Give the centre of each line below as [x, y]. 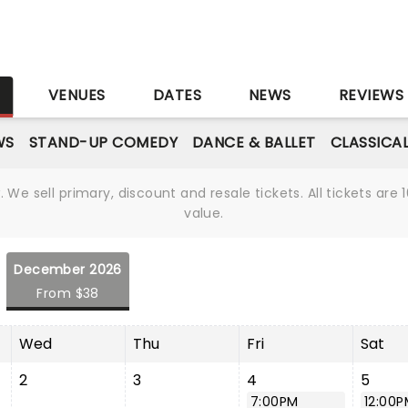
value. [204, 213]
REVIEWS [371, 95]
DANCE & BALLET [254, 143]
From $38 [68, 293]
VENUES [76, 95]
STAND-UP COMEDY [103, 143]
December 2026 [68, 270]
